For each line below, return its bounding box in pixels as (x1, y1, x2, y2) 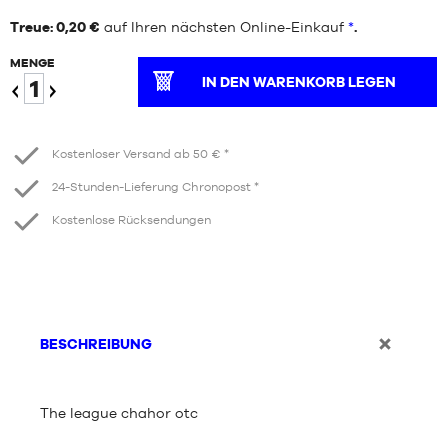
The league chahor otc (40, 405, 198, 421)
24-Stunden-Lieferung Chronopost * (52, 180, 259, 195)
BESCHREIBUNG (40, 336, 152, 352)
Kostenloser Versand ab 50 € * (52, 147, 229, 162)
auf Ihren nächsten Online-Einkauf (100, 19, 348, 35)
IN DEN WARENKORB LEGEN (202, 74, 397, 90)
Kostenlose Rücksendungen (52, 213, 211, 228)
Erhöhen (48, 111, 107, 128)
